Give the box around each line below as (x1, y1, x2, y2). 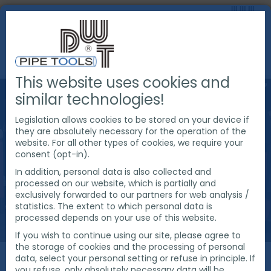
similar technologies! (15, 90, 165, 109)
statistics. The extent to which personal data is (15, 200, 212, 212)
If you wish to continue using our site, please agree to (15, 229, 241, 241)
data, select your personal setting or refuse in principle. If (15, 252, 255, 264)
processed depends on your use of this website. (15, 212, 217, 224)
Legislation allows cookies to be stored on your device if (15, 114, 249, 126)
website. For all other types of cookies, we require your (15, 137, 243, 149)
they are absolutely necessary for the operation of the (15, 125, 246, 137)
